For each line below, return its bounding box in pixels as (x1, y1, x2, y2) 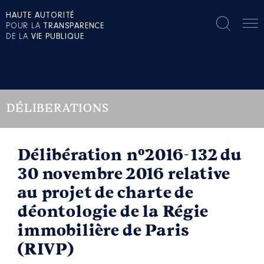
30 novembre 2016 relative (18, 163, 230, 185)
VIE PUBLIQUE (31, 33, 84, 41)
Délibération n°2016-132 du (18, 144, 242, 166)
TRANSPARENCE (43, 22, 105, 31)
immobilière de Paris (18, 219, 189, 242)
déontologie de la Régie (18, 200, 208, 223)
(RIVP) (18, 238, 75, 260)
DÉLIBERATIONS (6, 100, 109, 117)
